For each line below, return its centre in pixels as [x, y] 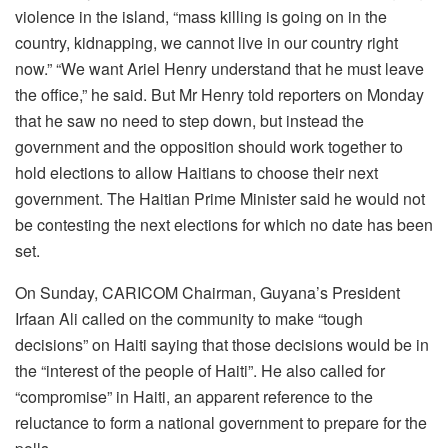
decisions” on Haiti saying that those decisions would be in [222, 344]
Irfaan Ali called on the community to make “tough [189, 318]
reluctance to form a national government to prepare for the [221, 422]
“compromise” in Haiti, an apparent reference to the [194, 396]
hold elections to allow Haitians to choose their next [196, 172]
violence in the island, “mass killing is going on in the [201, 16]
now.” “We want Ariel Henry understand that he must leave [219, 68]
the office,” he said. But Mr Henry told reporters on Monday [219, 94]
